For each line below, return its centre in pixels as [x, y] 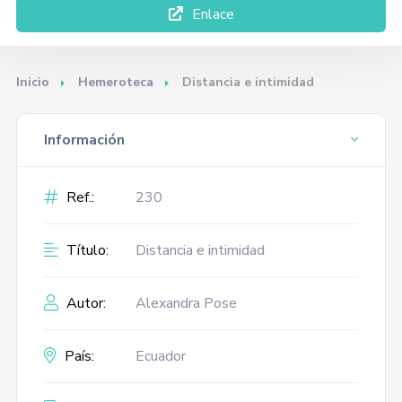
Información [84, 140]
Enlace [211, 14]
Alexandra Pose [186, 303]
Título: [85, 250]
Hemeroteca [115, 82]
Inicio [32, 82]
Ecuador [160, 356]
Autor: [84, 303]
